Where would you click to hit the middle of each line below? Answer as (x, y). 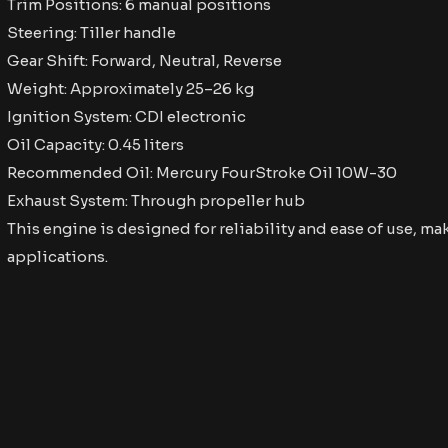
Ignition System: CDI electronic (126, 116)
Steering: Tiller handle (91, 32)
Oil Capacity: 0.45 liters (95, 144)
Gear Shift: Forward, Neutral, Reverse (144, 60)
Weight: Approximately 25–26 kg (130, 88)
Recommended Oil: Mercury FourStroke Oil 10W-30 (202, 172)
